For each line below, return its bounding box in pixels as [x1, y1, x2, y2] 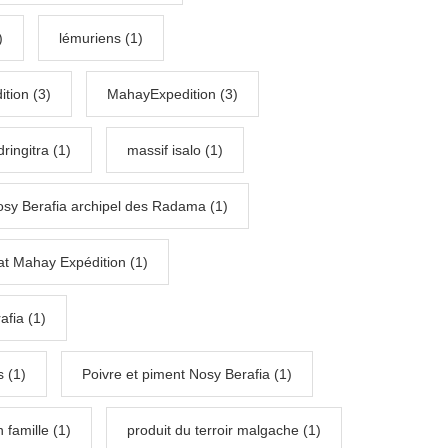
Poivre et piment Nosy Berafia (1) [82, 366, 292, 383]
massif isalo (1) [127, 142, 223, 159]
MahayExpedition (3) [107, 86, 238, 103]
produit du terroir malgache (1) [127, 422, 321, 439]
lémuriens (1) [59, 30, 143, 47]
